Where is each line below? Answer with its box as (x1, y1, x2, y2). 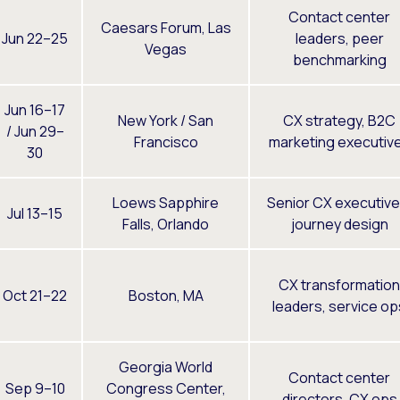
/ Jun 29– (5, 121, 64, 141)
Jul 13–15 (7, 203, 62, 223)
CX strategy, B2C (283, 110, 396, 130)
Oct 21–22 (3, 285, 67, 305)
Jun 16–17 (4, 99, 65, 120)
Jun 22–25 (2, 28, 68, 48)
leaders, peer (295, 28, 384, 48)
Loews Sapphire (112, 192, 219, 212)
